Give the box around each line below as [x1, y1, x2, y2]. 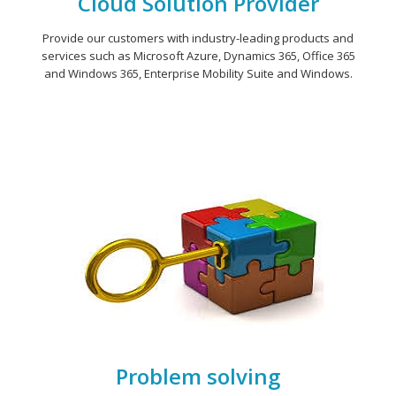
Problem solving [116, 362, 280, 391]
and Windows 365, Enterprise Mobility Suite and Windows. [43, 65, 353, 81]
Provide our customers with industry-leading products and [42, 30, 354, 46]
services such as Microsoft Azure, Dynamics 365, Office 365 [41, 48, 355, 64]
